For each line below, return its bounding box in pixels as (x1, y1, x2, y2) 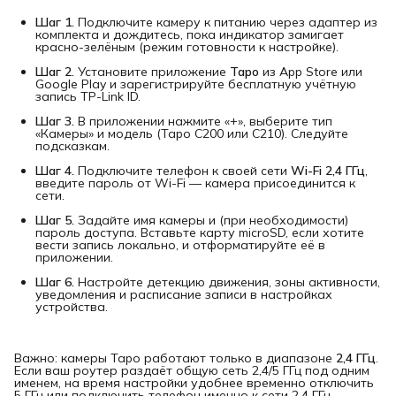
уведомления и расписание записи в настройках (35, 286, 332, 303)
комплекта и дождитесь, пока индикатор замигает (35, 27, 344, 43)
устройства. (35, 299, 108, 316)
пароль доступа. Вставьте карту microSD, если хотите (35, 225, 364, 241)
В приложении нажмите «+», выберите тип (74, 113, 332, 130)
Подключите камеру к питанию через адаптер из (74, 14, 377, 31)
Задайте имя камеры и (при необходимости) (74, 212, 348, 229)
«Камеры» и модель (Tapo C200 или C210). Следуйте (35, 126, 348, 142)
